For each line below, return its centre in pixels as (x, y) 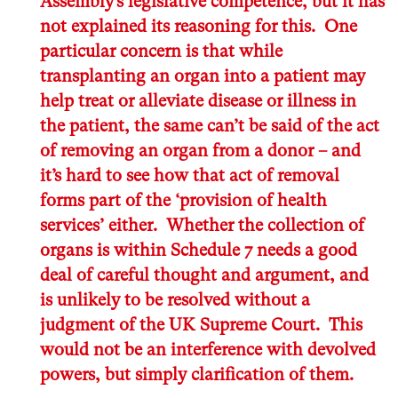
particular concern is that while (161, 51)
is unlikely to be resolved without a (175, 299)
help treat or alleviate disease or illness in (198, 100)
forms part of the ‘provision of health (183, 200)
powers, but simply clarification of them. (197, 374)
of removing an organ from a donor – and (200, 150)
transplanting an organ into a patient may (203, 76)
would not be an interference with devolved (208, 349)
